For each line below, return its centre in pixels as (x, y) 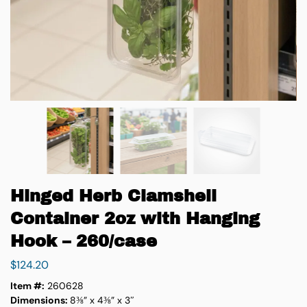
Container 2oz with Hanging (135, 219)
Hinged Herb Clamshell (113, 196)
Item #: (27, 285)
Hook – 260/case (84, 241)
